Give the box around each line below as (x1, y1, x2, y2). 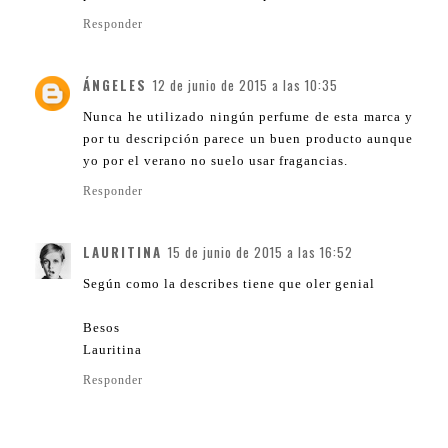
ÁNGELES (83, 74, 147, 95)
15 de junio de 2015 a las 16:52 (168, 241, 353, 262)
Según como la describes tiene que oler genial (83, 275, 375, 291)
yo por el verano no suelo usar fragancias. (83, 152, 348, 168)
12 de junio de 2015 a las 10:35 (153, 74, 338, 95)
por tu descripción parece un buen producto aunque (83, 130, 413, 146)
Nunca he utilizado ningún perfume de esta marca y (83, 108, 413, 124)
